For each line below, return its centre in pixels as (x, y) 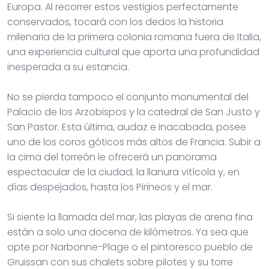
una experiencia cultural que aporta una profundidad (133, 52)
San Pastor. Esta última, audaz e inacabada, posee (127, 127)
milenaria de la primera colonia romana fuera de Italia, (134, 37)
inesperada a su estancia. (68, 67)
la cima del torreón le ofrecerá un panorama (112, 157)
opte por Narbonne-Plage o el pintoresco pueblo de (130, 247)
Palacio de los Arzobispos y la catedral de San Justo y (134, 112)
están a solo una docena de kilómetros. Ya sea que (128, 232)
